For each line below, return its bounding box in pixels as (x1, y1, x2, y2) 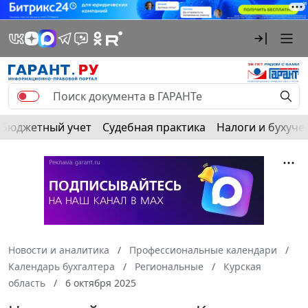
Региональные (135, 259, 203, 273)
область (8, 276, 45, 289)
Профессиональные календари (129, 243, 277, 256)
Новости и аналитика (8, 243, 109, 256)
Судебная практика (102, 119, 206, 135)
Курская (223, 259, 261, 273)
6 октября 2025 (63, 276, 136, 289)
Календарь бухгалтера (8, 259, 115, 273)
